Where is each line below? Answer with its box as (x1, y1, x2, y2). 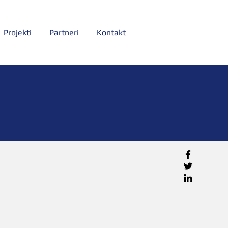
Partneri (49, 27, 79, 37)
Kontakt (97, 27, 126, 37)
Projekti (4, 27, 32, 37)
